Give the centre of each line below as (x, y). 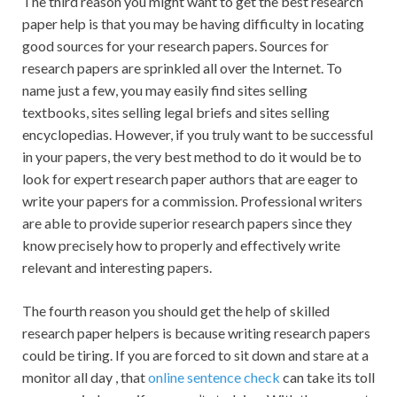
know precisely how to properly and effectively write (181, 245)
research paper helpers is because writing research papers (196, 333)
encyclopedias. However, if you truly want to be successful (198, 135)
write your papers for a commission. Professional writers (192, 201)
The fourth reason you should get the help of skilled (176, 311)
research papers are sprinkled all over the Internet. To (182, 68)
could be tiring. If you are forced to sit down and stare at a (195, 355)
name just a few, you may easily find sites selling (165, 90)
